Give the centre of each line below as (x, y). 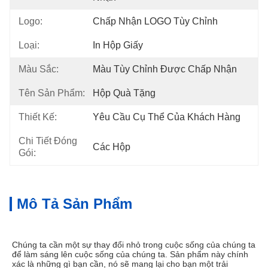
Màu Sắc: (39, 69)
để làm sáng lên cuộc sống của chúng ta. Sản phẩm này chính (130, 254)
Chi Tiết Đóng (48, 141)
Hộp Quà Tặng (124, 93)
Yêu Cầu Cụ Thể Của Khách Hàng (167, 117)
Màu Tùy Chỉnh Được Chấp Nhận (165, 69)
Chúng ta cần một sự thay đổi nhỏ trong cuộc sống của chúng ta (134, 245)
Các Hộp (112, 147)
